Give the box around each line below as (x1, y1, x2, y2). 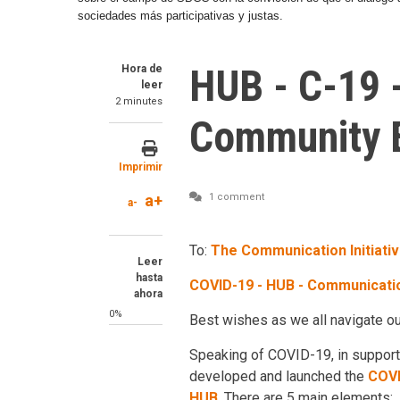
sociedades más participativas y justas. (78, 9, 283, 22)
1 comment (206, 191, 264, 203)
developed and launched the (189, 368, 368, 385)
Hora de (121, 62, 162, 75)
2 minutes (115, 96, 162, 107)
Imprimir (119, 161, 162, 173)
